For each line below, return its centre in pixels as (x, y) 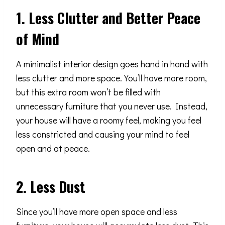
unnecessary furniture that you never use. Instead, (112, 106)
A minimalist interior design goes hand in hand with (112, 64)
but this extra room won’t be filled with (88, 92)
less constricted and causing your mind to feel (103, 134)
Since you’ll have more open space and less (97, 211)
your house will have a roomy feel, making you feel (109, 120)
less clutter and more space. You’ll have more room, (111, 78)
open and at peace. (53, 148)
